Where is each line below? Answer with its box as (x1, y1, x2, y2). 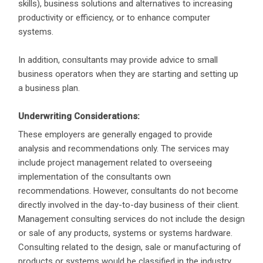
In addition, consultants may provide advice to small (18, 54, 218, 65)
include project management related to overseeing (18, 157, 212, 168)
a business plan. (18, 82, 80, 93)
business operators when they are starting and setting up (18, 68, 238, 79)
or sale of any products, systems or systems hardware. (18, 228, 232, 238)
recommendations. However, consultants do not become (18, 186, 238, 196)
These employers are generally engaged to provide (18, 129, 213, 140)
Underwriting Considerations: (18, 110, 140, 122)
